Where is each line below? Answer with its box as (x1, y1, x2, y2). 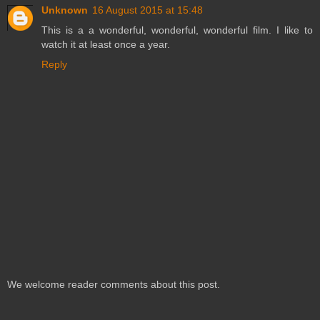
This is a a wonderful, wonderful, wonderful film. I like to (41, 24, 313, 36)
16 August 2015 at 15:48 (92, 4, 203, 16)
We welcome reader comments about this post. (7, 278, 220, 290)
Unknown (41, 4, 88, 16)
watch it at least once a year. (41, 39, 170, 51)
